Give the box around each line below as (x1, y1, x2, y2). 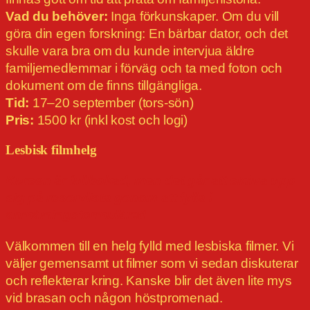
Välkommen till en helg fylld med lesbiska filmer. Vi (6, 239, 294, 254)
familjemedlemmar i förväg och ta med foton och (6, 61, 282, 76)
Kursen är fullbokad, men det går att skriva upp (6, 173, 295, 188)
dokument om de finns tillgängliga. (6, 78, 202, 93)
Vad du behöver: (6, 9, 111, 24)
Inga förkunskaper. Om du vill (111, 9, 280, 24)
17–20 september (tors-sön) (29, 95, 194, 111)
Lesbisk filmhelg (6, 143, 97, 158)
